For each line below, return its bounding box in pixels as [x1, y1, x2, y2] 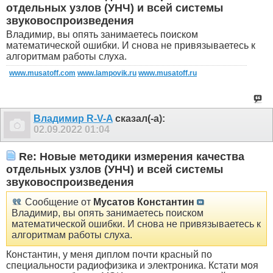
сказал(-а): [113, 113, 165, 124]
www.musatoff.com [9, 69, 76, 78]
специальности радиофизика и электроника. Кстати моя [6, 260, 258, 271]
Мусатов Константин [93, 196, 194, 207]
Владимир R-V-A [34, 113, 113, 124]
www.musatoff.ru [138, 69, 197, 78]
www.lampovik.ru [77, 69, 136, 78]
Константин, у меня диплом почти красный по [6, 249, 212, 260]
